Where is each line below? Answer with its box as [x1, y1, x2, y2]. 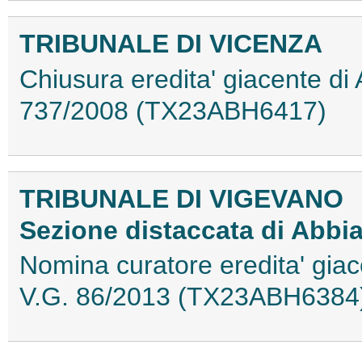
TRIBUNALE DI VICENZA [19, 29, 322, 59]
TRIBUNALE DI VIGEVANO [19, 183, 343, 213]
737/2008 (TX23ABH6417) [19, 95, 326, 125]
